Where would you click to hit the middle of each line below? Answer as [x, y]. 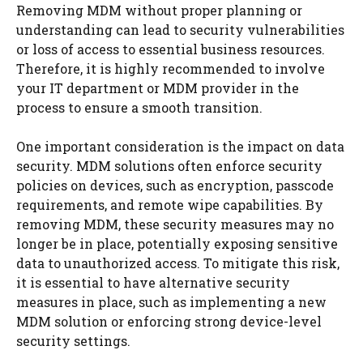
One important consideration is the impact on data [180, 146]
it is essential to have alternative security [153, 282]
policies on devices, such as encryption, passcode [175, 185]
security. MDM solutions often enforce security [169, 166]
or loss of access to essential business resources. [171, 49]
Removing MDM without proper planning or [159, 10]
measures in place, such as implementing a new [171, 302]
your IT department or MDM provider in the [158, 88]
